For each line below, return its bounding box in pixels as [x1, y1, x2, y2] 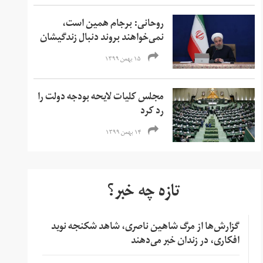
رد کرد [140, 101, 164, 123]
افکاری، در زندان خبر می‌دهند [130, 231, 240, 252]
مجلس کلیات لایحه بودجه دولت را [38, 87, 164, 109]
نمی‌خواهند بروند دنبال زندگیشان [40, 28, 164, 49]
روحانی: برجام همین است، [62, 14, 164, 35]
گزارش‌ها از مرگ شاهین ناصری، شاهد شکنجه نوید [50, 217, 240, 238]
